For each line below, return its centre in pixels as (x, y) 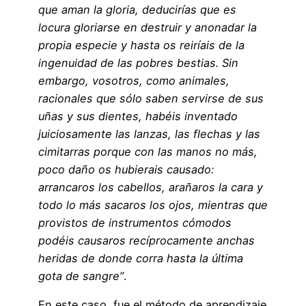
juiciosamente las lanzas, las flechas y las (149, 134)
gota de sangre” (81, 276)
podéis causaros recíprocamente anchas (147, 240)
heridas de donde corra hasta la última (141, 258)
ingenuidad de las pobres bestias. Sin (138, 62)
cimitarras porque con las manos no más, (148, 151)
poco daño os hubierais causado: (126, 169)
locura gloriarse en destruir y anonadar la (148, 27)
